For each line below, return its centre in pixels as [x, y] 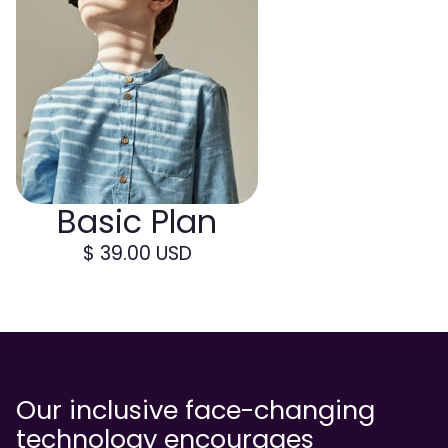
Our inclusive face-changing [195, 409]
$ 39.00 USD [137, 253]
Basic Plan [137, 221]
